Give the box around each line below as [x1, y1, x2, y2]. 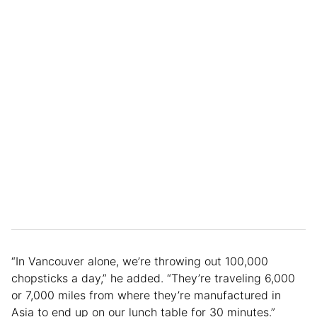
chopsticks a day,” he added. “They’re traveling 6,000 [11, 271, 295, 286]
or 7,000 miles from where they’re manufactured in [11, 288, 281, 303]
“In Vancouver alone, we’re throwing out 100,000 [11, 254, 268, 269]
